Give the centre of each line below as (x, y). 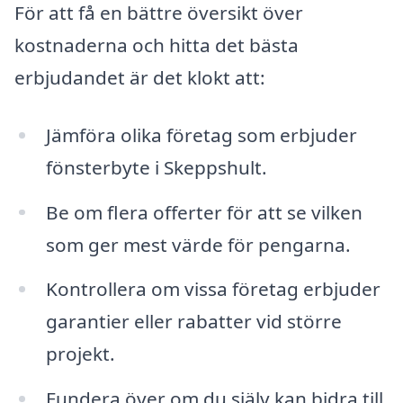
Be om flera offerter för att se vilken (204, 212)
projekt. (80, 354)
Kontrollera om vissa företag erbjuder (213, 289)
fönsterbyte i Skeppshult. (156, 167)
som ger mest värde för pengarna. (198, 244)
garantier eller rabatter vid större (193, 322)
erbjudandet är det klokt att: (140, 77)
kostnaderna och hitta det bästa (157, 45)
